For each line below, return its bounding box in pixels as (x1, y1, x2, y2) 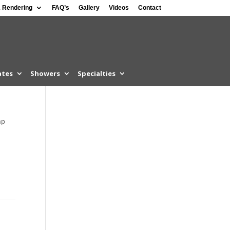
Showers (30, 69, 60, 78)
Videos (108, 4, 129, 11)
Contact (138, 4, 161, 11)
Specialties (77, 69, 116, 78)
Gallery (78, 4, 100, 11)
